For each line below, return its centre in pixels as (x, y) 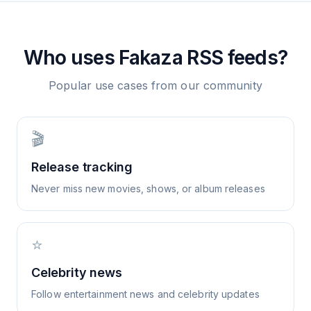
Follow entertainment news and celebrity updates (145, 294)
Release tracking (82, 167)
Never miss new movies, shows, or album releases (148, 188)
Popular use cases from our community (155, 85)
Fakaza (151, 58)
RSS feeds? (235, 58)
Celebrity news (77, 272)
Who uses (71, 58)
